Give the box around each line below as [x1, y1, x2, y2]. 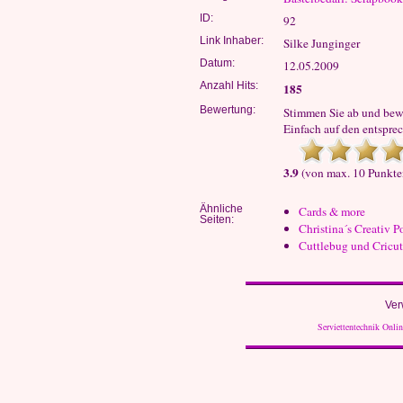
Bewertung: [200, 104, 255, 115]
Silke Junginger [283, 35, 360, 51]
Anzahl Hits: [200, 80, 258, 91]
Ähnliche [200, 203, 243, 214]
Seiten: [200, 214, 234, 225]
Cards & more [299, 203, 365, 219]
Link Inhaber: [200, 35, 264, 46]
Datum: [200, 58, 235, 68]
